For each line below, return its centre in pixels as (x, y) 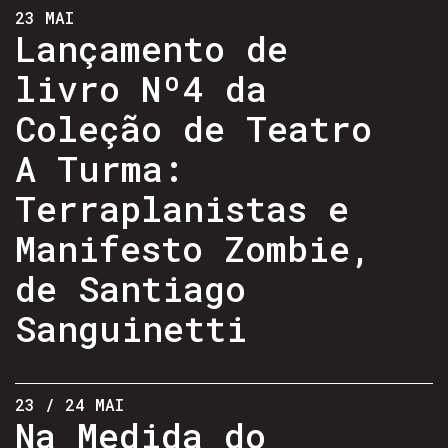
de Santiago (130, 287)
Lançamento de (151, 47)
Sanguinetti (131, 327)
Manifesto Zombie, (193, 247)
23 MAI (44, 17)
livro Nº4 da (141, 87)
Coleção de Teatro (193, 127)
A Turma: (99, 167)
